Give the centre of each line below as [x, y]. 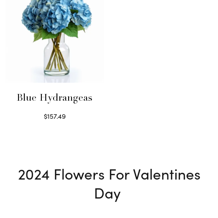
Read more [54, 127]
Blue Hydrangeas [54, 99]
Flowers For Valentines [127, 173]
